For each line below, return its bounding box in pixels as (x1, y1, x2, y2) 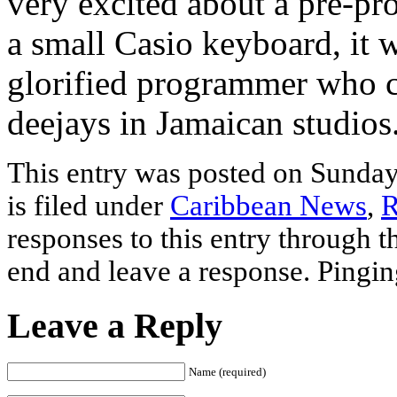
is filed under (7, 189, 170, 222)
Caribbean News (170, 189, 367, 222)
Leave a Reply (7, 305, 222, 346)
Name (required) (189, 365, 266, 379)
